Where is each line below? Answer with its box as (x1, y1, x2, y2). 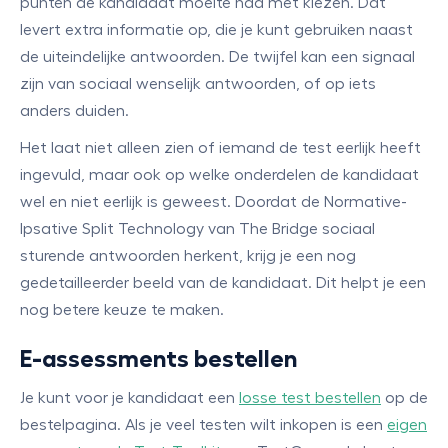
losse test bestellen (239, 390, 381, 406)
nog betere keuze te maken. (20, 302, 224, 318)
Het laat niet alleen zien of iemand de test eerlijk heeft (20, 140, 421, 156)
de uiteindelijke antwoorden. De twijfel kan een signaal (20, 49, 415, 65)
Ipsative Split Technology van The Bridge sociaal (20, 221, 375, 237)
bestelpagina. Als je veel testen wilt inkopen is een (20, 417, 387, 433)
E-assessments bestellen (20, 347, 297, 371)
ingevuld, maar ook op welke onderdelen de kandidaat (20, 167, 419, 183)
